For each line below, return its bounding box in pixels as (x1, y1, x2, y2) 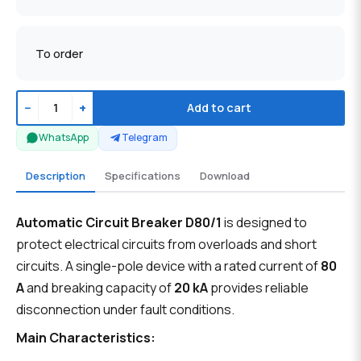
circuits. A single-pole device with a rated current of (16, 257, 321, 276)
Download (200, 168, 250, 183)
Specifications (105, 168, 180, 183)
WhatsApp (39, 131, 89, 145)
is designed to (222, 214, 307, 232)
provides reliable (208, 279, 309, 297)
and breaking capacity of (24, 279, 174, 297)
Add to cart (186, 100, 251, 116)
